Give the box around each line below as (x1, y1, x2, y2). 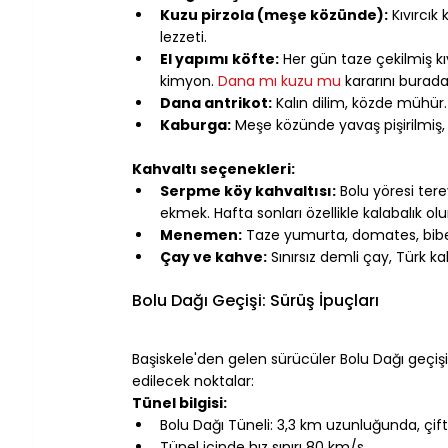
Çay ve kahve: (160, 246, 267, 267)
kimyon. (160, 70, 218, 91)
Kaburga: (160, 114, 231, 135)
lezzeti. (160, 26, 207, 47)
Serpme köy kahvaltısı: (160, 180, 336, 201)
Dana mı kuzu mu (218, 70, 341, 91)
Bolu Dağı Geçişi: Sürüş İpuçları (132, 288, 379, 312)
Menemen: (160, 224, 242, 245)
